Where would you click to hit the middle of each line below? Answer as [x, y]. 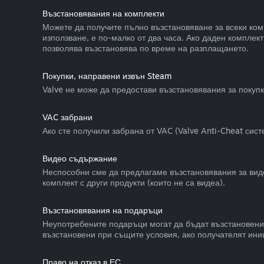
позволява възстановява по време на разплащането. [146, 48]
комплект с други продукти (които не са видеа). [134, 182]
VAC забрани [67, 117]
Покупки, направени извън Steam [107, 76]
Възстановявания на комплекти [103, 13]
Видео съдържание [80, 158]
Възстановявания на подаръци [103, 210]
